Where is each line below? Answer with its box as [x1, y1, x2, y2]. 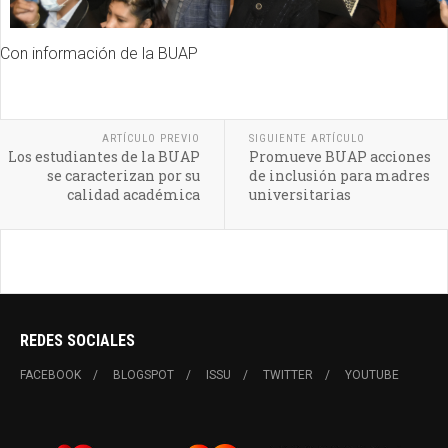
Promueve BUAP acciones [248, 146, 431, 166]
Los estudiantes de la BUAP [7, 146, 200, 166]
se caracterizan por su [46, 165, 200, 185]
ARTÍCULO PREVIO [101, 131, 200, 145]
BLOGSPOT [113, 367, 174, 382]
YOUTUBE [345, 367, 399, 382]
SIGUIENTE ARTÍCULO [248, 131, 365, 145]
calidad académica [66, 184, 200, 204]
